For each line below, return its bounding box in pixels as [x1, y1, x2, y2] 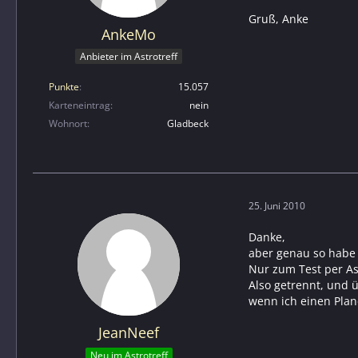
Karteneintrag [49, 98, 110, 113]
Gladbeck [167, 117, 209, 131]
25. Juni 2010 [249, 198, 305, 213]
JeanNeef [98, 323, 159, 343]
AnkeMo [101, 24, 156, 44]
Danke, [249, 229, 285, 245]
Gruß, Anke [249, 10, 308, 26]
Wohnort [49, 117, 87, 131]
